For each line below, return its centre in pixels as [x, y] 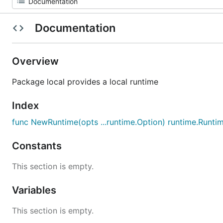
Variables [35, 190]
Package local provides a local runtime [85, 82]
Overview [37, 61]
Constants [38, 146]
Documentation [75, 28]
